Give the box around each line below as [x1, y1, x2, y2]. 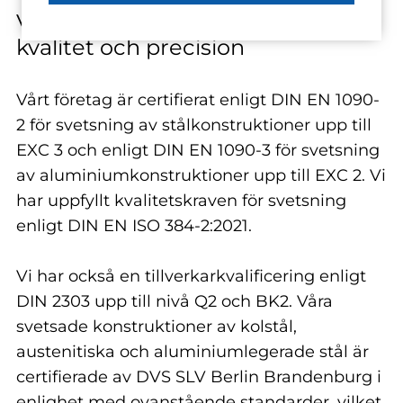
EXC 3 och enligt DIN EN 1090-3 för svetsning [16, 140, 380, 160]
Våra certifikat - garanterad [16, 9, 305, 35]
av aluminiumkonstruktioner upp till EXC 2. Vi [16, 166, 386, 185]
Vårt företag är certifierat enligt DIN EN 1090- [16, 90, 380, 110]
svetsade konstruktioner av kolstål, [16, 317, 297, 336]
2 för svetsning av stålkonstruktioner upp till [16, 115, 372, 135]
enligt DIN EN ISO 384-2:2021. [16, 216, 252, 236]
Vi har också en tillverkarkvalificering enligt [16, 266, 366, 286]
